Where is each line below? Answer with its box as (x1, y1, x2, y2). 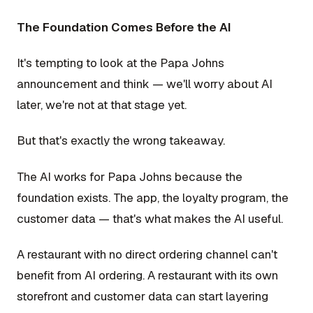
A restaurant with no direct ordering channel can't (17, 246, 277, 262)
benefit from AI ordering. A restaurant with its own (17, 267, 278, 283)
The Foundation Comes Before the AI (17, 19, 231, 35)
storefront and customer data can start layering (17, 288, 268, 304)
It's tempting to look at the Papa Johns (17, 55, 224, 71)
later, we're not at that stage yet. (17, 97, 187, 112)
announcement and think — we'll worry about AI (17, 76, 272, 92)
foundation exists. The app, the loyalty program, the (17, 189, 289, 205)
